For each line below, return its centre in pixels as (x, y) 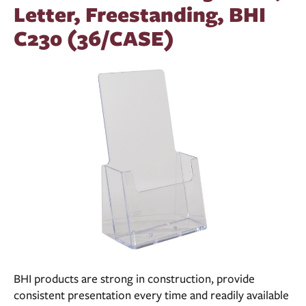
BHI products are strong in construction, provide (134, 279)
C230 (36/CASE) (94, 38)
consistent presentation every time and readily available (151, 295)
